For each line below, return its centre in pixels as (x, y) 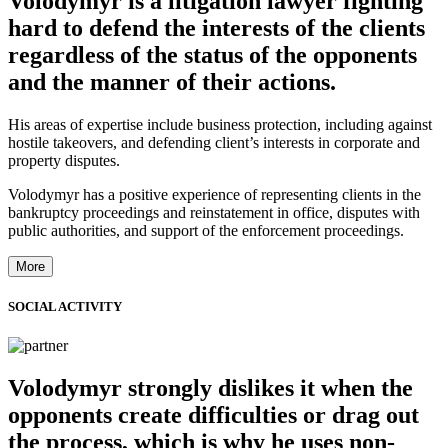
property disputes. (64, 161)
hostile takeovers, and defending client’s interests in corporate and (214, 143)
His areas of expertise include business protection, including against (220, 125)
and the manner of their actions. (172, 82)
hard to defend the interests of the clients (216, 28)
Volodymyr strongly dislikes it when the (210, 388)
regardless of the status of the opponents (212, 55)
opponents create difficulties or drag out (213, 415)
